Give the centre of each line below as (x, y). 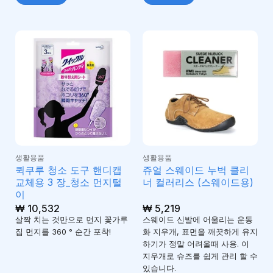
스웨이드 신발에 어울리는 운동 (197, 219)
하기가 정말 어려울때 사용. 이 (196, 244)
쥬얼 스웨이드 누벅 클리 (196, 170)
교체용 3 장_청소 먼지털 (68, 182)
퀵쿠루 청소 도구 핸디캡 (68, 170)
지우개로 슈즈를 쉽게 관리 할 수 (200, 256)
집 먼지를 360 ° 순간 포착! (63, 232)
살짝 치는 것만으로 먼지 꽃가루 (71, 219)
